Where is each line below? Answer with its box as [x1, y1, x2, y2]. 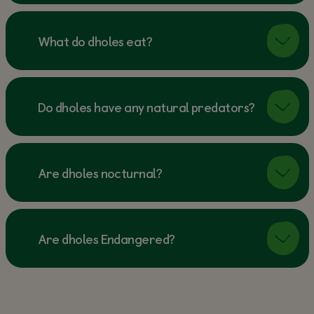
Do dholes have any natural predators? [37, 97, 255, 116]
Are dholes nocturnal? [37, 163, 163, 182]
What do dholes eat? [37, 31, 153, 50]
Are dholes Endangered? [37, 228, 175, 248]
